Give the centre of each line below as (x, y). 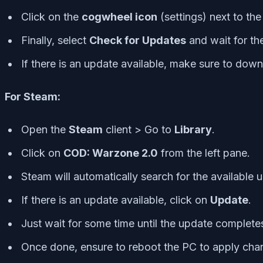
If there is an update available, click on (116, 200)
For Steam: (33, 96)
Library (193, 129)
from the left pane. (204, 153)
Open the (45, 129)
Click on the (51, 16)
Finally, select (55, 40)
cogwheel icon (119, 16)
